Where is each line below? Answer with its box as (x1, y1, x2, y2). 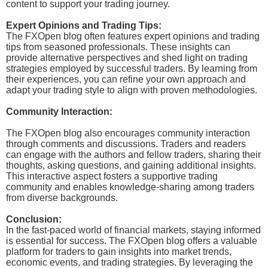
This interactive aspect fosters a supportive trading (6, 170, 218, 181)
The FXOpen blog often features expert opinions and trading (6, 31, 260, 41)
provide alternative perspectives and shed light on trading (6, 52, 248, 63)
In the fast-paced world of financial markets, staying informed (6, 224, 261, 235)
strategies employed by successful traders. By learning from (6, 63, 257, 74)
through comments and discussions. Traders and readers (6, 138, 246, 149)
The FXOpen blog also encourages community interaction (6, 127, 250, 138)
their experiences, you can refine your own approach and (6, 74, 246, 84)
